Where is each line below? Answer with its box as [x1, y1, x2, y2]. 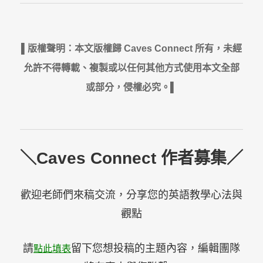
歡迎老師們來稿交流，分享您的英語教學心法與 [20, 188, 242, 201]
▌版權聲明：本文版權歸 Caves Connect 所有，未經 [21, 43, 242, 53]
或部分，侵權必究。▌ [86, 82, 177, 92]
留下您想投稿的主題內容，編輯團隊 [70, 242, 240, 254]
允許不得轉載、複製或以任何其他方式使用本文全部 [23, 62, 240, 73]
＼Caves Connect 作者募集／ [19, 149, 243, 167]
